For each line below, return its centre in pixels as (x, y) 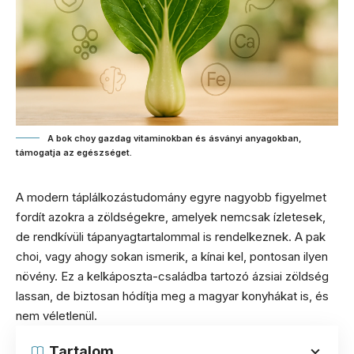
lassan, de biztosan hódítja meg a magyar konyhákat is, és (172, 296)
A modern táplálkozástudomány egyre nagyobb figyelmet (171, 197)
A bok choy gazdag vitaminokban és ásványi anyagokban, (175, 138)
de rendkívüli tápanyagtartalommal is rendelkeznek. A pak (171, 237)
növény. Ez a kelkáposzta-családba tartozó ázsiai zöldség (172, 276)
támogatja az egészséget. (74, 153)
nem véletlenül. (56, 316)
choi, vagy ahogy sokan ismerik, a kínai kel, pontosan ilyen (172, 256)
